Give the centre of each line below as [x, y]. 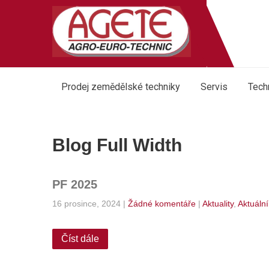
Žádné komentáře [162, 204]
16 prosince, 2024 [86, 204]
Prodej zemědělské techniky [121, 87]
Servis [214, 87]
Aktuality [218, 204]
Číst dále [80, 239]
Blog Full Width [117, 145]
